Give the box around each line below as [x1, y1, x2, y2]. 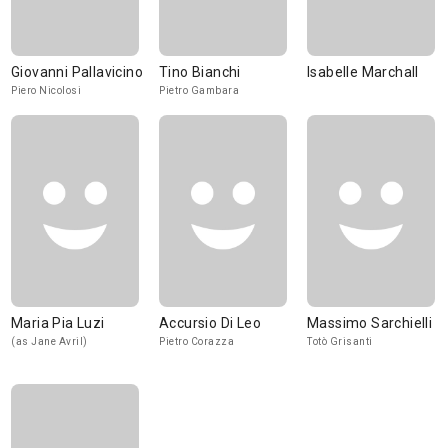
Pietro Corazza [159, 336, 234, 347]
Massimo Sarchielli [307, 315, 433, 331]
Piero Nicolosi [11, 85, 81, 96]
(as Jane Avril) [11, 336, 88, 347]
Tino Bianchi [159, 64, 241, 80]
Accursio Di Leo [159, 315, 261, 331]
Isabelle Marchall [307, 64, 419, 80]
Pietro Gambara [159, 85, 239, 96]
